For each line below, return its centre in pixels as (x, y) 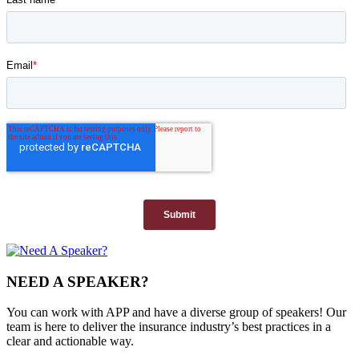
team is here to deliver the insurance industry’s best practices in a (169, 327)
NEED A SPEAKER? (78, 281)
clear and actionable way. (70, 341)
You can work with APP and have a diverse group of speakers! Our (176, 313)
